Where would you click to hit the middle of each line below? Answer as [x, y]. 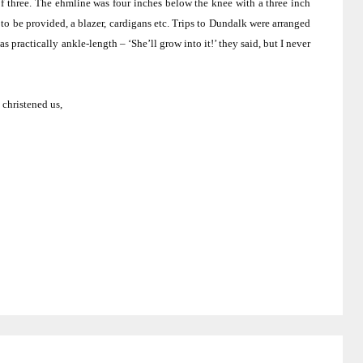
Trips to [190, 23]
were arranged [279, 23]
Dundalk [228, 23]
